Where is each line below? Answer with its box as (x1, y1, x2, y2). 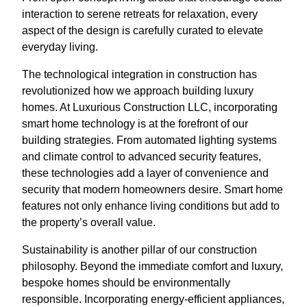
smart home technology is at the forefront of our (22, 118, 248, 130)
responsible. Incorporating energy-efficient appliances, (22, 293, 284, 306)
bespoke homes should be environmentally (22, 277, 230, 289)
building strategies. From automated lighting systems (22, 134, 277, 147)
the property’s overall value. (22, 217, 156, 229)
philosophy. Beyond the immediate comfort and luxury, (22, 260, 283, 273)
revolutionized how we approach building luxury (22, 85, 254, 97)
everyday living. (22, 41, 98, 53)
